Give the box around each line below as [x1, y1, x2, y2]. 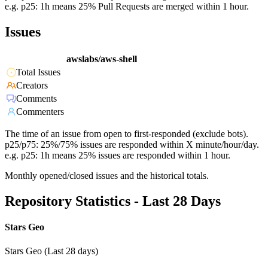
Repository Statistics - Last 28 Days [5, 193, 221, 209]
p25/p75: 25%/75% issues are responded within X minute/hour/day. [5, 139, 259, 150]
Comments [16, 93, 57, 104]
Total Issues [16, 67, 60, 78]
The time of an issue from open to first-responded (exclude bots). [5, 129, 248, 139]
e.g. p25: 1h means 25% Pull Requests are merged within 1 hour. [5, 1, 249, 12]
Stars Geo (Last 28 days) [5, 245, 98, 256]
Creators [16, 80, 48, 91]
